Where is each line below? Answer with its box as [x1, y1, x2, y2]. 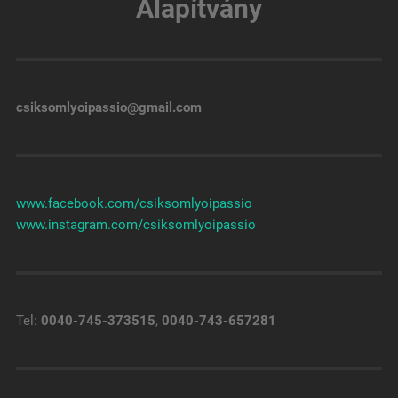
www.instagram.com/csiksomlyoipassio [15, 217, 256, 234]
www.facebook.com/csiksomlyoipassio [15, 195, 252, 212]
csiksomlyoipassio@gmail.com [15, 99, 202, 116]
